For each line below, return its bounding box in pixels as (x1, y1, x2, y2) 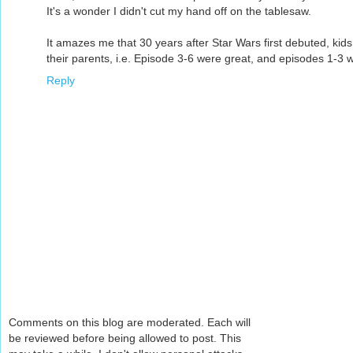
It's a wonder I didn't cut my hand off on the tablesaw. (46, 4, 311, 17)
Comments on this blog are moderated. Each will (9, 316, 251, 329)
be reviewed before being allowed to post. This (9, 332, 241, 345)
